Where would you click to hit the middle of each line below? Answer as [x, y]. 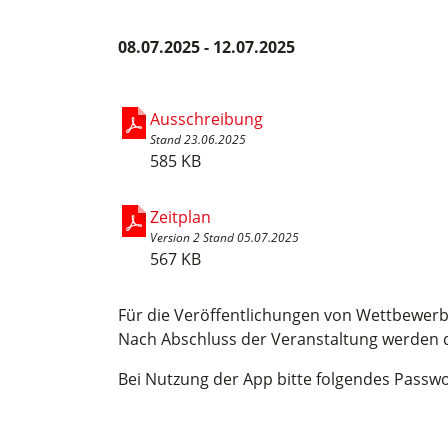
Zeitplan [180, 217]
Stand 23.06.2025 [198, 139]
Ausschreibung [206, 119]
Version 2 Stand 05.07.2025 [224, 237]
